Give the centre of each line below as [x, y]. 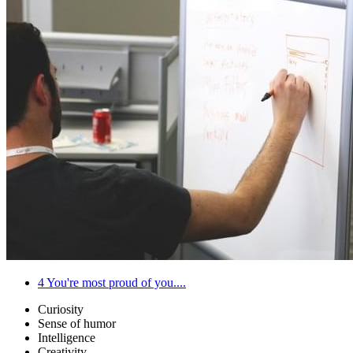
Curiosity [61, 310]
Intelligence [67, 338]
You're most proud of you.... [115, 283]
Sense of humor [77, 324]
